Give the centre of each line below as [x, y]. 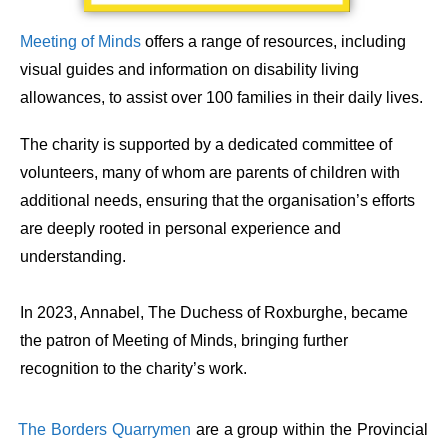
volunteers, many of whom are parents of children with [210, 173]
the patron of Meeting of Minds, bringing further [184, 341]
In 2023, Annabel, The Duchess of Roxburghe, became [214, 313]
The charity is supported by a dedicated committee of [206, 145]
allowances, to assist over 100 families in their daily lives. [221, 98]
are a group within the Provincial [309, 430]
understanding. [73, 257]
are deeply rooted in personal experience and [180, 229]
